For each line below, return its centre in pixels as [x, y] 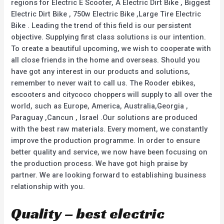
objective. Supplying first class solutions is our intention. [109, 37]
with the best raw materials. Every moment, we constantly [109, 129]
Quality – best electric [88, 213]
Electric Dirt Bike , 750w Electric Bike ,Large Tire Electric [106, 14]
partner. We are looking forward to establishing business [109, 175]
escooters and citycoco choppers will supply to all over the [112, 95]
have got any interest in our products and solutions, [101, 72]
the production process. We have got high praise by [99, 164]
